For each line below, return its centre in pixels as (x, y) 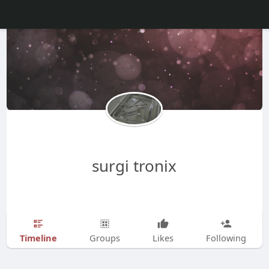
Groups (104, 238)
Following (226, 238)
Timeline (38, 237)
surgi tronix (134, 166)
